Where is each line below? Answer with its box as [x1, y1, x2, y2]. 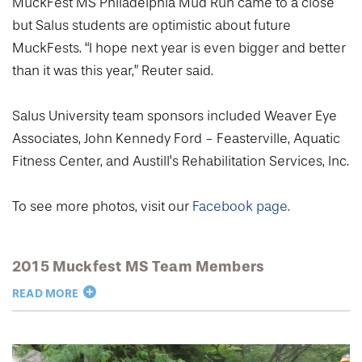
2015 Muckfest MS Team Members [12, 258, 265, 276]
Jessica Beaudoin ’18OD [53, 329, 200, 345]
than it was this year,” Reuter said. [12, 63, 213, 79]
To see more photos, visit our [12, 199, 192, 215]
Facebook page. [192, 199, 290, 215]
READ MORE [12, 287, 79, 301]
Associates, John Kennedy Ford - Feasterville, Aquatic [12, 131, 340, 147]
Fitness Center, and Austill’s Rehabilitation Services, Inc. [12, 154, 349, 170]
